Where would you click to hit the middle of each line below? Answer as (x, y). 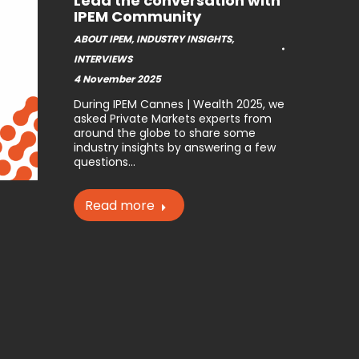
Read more (120, 206)
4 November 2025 (118, 79)
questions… (105, 162)
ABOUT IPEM (103, 39)
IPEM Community (138, 17)
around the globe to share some (165, 133)
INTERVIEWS (103, 59)
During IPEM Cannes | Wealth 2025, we (179, 105)
